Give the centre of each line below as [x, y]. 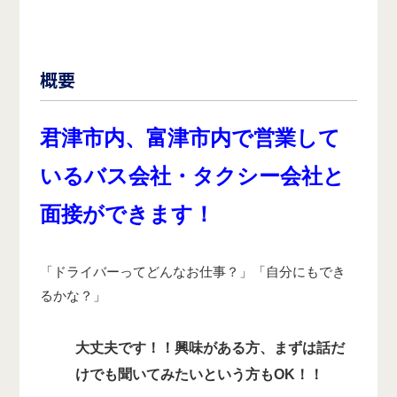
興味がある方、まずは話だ [259, 348]
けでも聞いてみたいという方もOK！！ [199, 375]
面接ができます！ [127, 214]
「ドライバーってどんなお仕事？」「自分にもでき [192, 272]
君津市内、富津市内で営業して [190, 138]
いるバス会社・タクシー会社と [192, 176]
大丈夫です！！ [125, 348]
